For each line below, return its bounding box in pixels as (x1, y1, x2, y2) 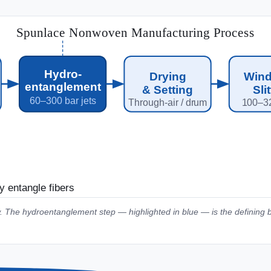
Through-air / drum (128, 97, 207, 108)
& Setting (142, 83, 194, 96)
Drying (149, 70, 186, 83)
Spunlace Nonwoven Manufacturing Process (16, 25, 255, 41)
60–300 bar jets (29, 95, 96, 106)
